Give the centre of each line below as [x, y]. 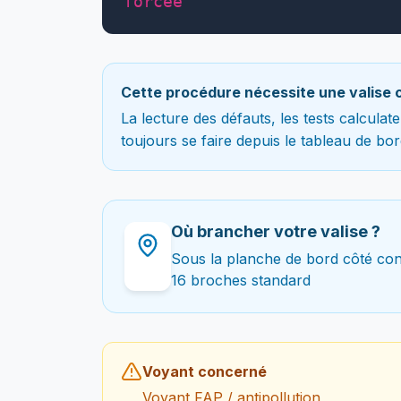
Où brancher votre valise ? [276, 231]
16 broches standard [241, 280]
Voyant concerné [205, 371]
